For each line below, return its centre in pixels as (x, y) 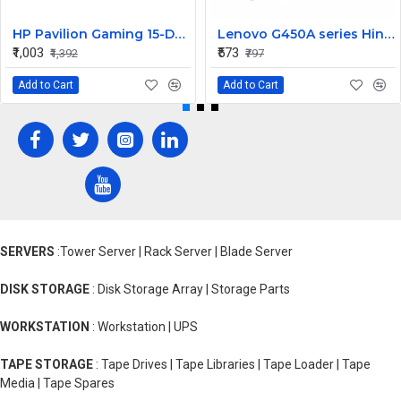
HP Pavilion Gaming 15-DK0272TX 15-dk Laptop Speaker (180, 34)
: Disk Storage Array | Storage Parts (190, 289)
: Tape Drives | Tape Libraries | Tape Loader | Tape (232, 364)
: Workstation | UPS (144, 327)
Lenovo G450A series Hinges (389, 34)
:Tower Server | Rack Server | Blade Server (174, 252)
